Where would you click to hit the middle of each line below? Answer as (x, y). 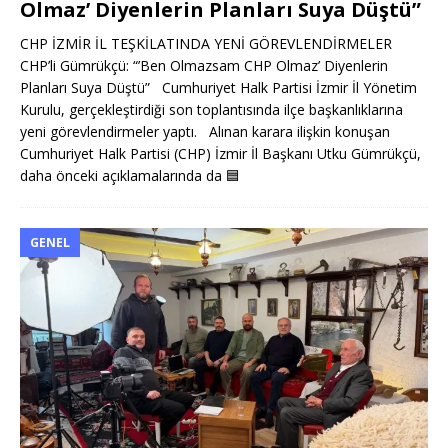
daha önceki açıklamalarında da (123, 175)
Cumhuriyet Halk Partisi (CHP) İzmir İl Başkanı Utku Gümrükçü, (220, 153)
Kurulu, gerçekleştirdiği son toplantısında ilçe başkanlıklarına (211, 109)
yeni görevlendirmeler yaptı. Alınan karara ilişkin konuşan (205, 131)
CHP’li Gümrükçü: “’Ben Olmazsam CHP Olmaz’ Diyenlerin (204, 65)
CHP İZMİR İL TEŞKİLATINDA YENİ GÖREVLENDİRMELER (206, 43)
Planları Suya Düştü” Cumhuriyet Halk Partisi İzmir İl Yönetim (218, 87)
